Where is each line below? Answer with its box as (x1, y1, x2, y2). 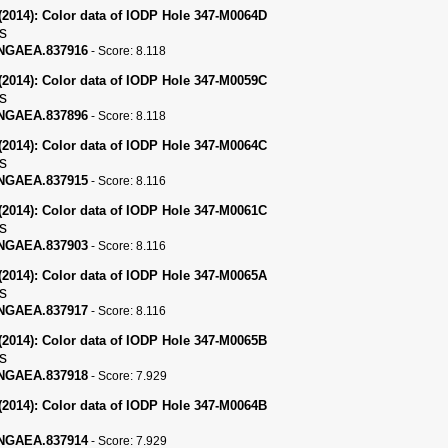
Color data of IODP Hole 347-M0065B (37, 333, 267, 348)
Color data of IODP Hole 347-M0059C (37, 73, 267, 88)
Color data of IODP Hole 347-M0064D (37, 8, 267, 23)
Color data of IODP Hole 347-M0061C (37, 203, 267, 218)
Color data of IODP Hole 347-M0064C (37, 138, 267, 153)
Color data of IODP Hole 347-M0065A (37, 268, 267, 283)
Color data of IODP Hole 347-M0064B (37, 398, 267, 413)
